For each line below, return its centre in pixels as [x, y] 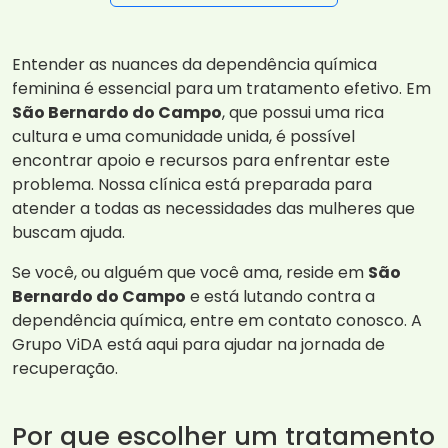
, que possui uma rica [303, 113]
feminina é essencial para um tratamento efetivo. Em [221, 89]
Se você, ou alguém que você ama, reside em [190, 273]
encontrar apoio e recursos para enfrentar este [201, 161]
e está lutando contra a [280, 297]
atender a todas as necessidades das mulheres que [213, 209]
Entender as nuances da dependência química [194, 65]
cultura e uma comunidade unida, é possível [183, 137]
